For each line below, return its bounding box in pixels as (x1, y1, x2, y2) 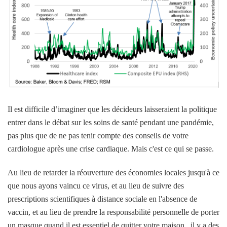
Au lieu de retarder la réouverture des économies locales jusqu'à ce (8, 168, 219, 177)
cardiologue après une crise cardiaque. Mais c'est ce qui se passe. (8, 144, 214, 153)
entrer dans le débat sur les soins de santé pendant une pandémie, (8, 118, 214, 127)
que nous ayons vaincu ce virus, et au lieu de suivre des (8, 181, 184, 190)
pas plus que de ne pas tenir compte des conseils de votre (8, 131, 188, 140)
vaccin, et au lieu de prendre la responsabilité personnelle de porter (8, 207, 219, 216)
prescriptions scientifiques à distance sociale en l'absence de (8, 194, 197, 203)
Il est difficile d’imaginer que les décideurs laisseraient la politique (8, 104, 217, 113)
